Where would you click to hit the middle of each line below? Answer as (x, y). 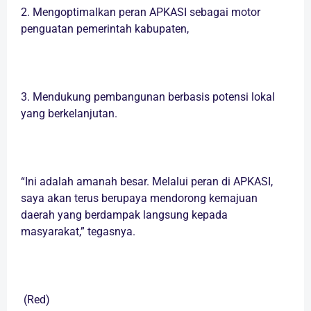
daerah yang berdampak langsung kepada (124, 215)
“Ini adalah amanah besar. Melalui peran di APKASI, (147, 182)
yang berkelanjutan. (69, 114)
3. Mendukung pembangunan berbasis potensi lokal (148, 97)
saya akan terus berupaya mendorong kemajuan (139, 199)
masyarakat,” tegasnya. (78, 232)
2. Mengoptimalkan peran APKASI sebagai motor (141, 12)
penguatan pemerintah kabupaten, (105, 29)
